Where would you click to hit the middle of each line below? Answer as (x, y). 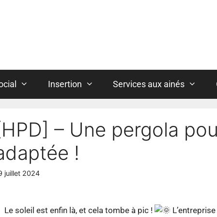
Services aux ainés (149, 84)
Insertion (65, 84)
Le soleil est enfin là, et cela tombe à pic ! (79, 210)
